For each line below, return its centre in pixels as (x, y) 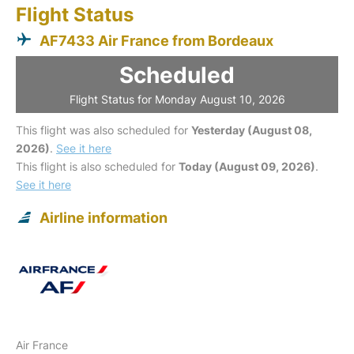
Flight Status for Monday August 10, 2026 (177, 99)
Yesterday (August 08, (252, 130)
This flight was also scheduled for (104, 130)
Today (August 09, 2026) (247, 166)
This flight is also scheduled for (97, 166)
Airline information (104, 217)
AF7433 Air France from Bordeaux (156, 40)
